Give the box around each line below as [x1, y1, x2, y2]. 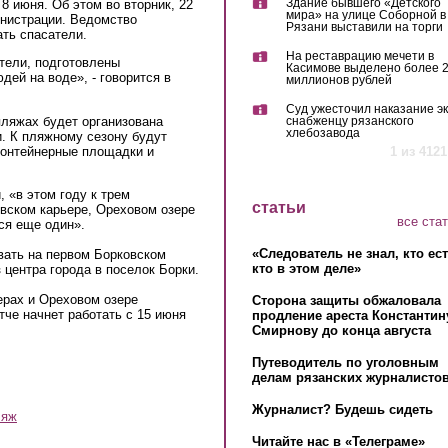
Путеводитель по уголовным [251, 354, 439, 370]
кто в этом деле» [251, 260, 361, 276]
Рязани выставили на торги [285, 20, 443, 35]
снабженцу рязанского [285, 114, 414, 129]
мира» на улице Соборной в [285, 8, 446, 23]
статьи [251, 199, 306, 217]
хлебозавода [285, 126, 360, 141]
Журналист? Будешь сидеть [251, 401, 433, 417]
